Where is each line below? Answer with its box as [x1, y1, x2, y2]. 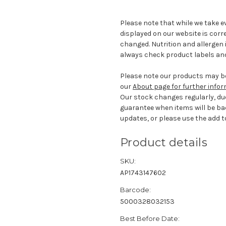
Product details [120, 136, 207, 150]
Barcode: [120, 186, 151, 194]
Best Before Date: [120, 214, 180, 223]
